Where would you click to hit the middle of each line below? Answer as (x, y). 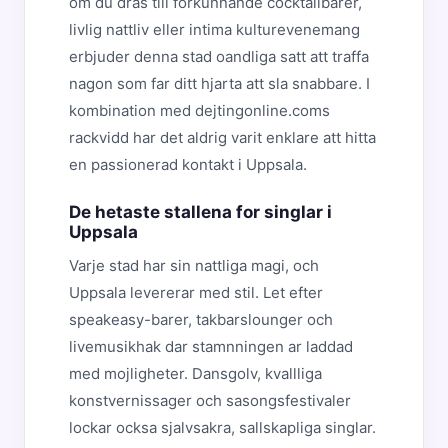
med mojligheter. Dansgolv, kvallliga (195, 373)
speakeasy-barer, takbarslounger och (201, 319)
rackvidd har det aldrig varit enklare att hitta (222, 137)
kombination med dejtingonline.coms (199, 110)
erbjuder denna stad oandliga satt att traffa (219, 56)
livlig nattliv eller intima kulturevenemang (214, 29)
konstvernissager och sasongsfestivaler (210, 400)
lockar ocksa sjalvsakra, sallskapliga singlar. (222, 427)
